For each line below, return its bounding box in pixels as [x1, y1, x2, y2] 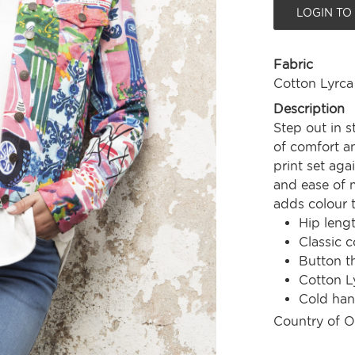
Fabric [273, 57, 313, 73]
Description [273, 101, 345, 117]
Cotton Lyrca [273, 76, 353, 92]
